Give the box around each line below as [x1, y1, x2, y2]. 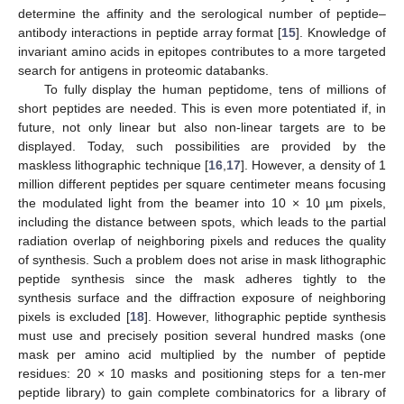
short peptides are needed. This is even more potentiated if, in [18, 100, 386, 115]
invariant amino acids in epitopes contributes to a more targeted [18, 43, 386, 59]
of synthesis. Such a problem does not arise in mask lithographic [18, 252, 386, 267]
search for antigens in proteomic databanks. [18, 62, 269, 78]
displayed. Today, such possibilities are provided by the [18, 138, 386, 153]
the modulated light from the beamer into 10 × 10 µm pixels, [18, 195, 386, 210]
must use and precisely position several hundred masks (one [18, 327, 386, 343]
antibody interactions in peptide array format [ [18, 24, 282, 40]
